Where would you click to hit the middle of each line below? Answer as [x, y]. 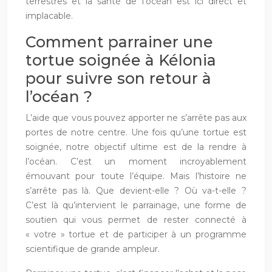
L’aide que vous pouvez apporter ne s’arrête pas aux [136, 118]
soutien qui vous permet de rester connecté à [136, 220]
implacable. [49, 16]
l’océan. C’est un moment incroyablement [136, 162]
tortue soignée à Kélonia [121, 60]
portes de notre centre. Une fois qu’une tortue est [136, 133]
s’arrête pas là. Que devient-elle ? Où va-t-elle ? [136, 191]
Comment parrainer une [119, 42]
